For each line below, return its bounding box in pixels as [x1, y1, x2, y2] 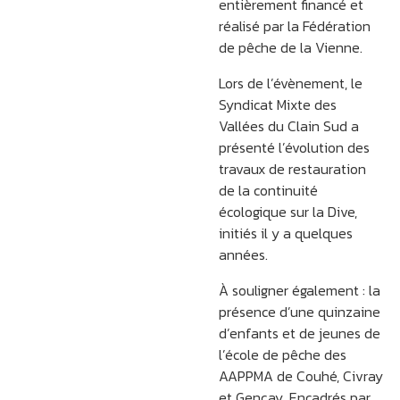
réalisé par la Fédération [218, 15, 371, 37]
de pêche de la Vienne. [218, 37, 362, 59]
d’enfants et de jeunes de [218, 322, 380, 345]
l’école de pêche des [218, 344, 346, 366]
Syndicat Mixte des [218, 94, 337, 116]
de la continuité [218, 179, 318, 202]
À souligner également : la [218, 279, 380, 302]
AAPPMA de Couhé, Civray [218, 365, 383, 387]
